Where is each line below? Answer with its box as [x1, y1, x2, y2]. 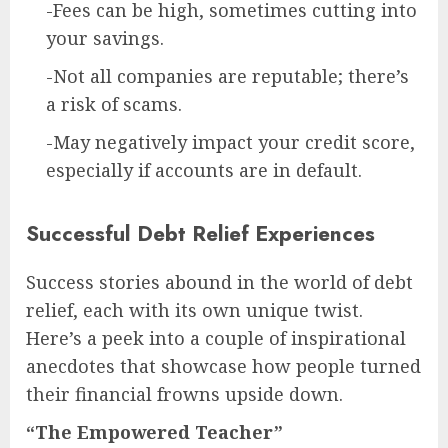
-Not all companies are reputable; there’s [46, 63, 409, 88]
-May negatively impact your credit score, [46, 129, 415, 154]
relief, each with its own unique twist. [26, 297, 363, 322]
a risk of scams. [46, 91, 182, 116]
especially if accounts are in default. [46, 157, 362, 182]
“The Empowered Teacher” [26, 419, 283, 444]
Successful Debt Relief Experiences [26, 217, 375, 249]
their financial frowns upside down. [26, 381, 343, 406]
